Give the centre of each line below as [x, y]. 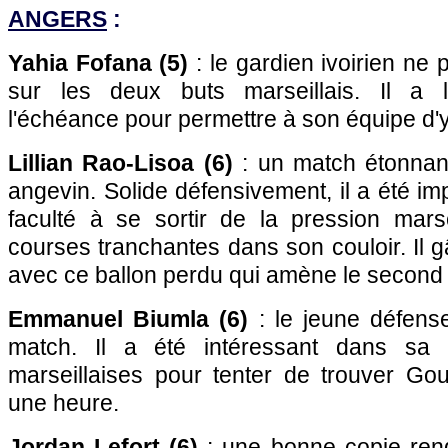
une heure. [63, 403]
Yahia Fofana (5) [98, 63]
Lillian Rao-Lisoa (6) [120, 163]
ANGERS [57, 19]
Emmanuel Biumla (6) [128, 319]
